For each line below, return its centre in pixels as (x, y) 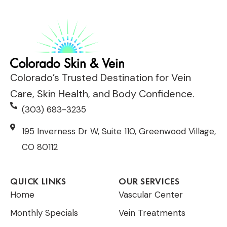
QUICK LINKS (38, 181)
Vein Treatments (152, 213)
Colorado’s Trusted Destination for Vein (101, 77)
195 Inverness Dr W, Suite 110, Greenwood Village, (119, 131)
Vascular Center (151, 194)
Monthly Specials (44, 213)
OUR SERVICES (149, 181)
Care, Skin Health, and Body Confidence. (102, 93)
